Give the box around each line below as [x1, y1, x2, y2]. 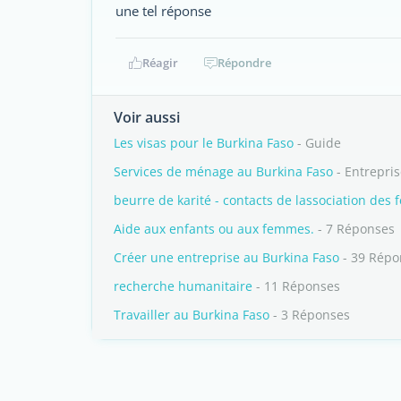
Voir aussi [114, 107, 180, 127]
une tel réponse [115, 2, 211, 20]
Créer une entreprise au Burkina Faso [114, 249, 339, 266]
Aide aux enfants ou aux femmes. [114, 220, 314, 237]
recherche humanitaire [114, 277, 252, 294]
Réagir [141, 55, 178, 71]
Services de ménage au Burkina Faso [114, 163, 333, 180]
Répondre [218, 55, 271, 71]
